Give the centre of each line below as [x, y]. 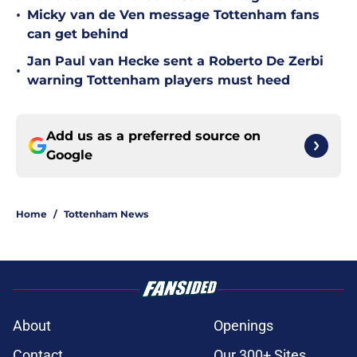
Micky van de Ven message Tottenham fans [173, 15]
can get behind [78, 34]
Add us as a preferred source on [153, 136]
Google [69, 155]
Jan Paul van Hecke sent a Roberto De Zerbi [175, 61]
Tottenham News [106, 214]
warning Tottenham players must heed [159, 80]
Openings [243, 326]
